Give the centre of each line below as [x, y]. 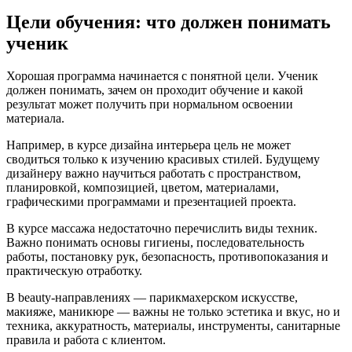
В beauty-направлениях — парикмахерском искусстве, [152, 298]
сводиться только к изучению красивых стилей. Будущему [163, 159]
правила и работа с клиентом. [86, 340]
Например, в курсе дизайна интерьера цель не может [148, 145]
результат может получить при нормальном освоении [150, 104]
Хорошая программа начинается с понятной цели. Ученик [162, 76]
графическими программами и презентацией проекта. [151, 202]
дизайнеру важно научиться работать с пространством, [154, 174]
